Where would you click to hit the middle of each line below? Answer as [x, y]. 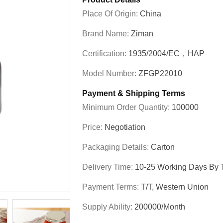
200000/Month [160, 207]
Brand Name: [107, 34]
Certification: [105, 54]
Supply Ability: [108, 207]
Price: [93, 127]
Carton [163, 147]
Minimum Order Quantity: [127, 107]
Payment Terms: [111, 187]
